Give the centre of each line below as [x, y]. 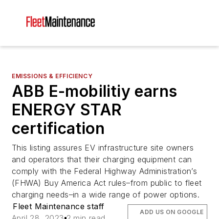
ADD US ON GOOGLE [172, 212]
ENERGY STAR [67, 110]
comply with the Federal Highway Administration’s [105, 171]
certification [58, 128]
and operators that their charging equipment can [102, 159]
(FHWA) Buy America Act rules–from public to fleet [107, 183]
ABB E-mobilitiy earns [95, 91]
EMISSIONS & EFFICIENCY [52, 76]
